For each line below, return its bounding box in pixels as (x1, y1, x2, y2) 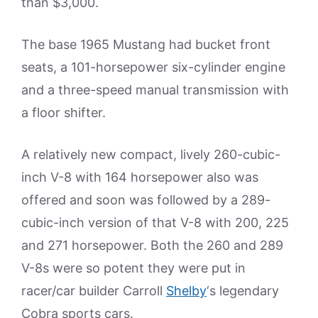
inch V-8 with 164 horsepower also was (21, 170, 258, 185)
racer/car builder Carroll (21, 283, 166, 298)
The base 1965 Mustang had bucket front (21, 37, 270, 52)
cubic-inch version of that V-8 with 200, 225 (21, 215, 289, 230)
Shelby (166, 283, 207, 298)
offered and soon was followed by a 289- (21, 192, 270, 207)
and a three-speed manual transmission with (21, 82, 289, 97)
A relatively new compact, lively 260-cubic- (21, 147, 280, 162)
